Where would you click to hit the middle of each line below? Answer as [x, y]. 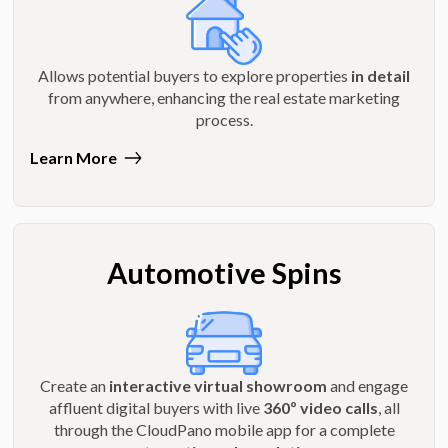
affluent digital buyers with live [155, 407]
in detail [380, 75]
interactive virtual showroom [219, 385]
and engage [369, 385]
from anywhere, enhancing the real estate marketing [224, 97]
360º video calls [320, 407]
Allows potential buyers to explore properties [194, 75]
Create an [74, 385]
